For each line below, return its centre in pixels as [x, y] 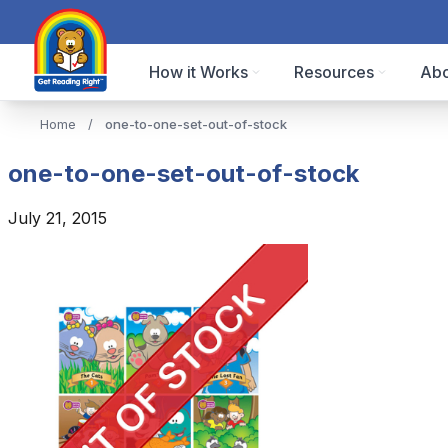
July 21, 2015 [57, 217]
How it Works [199, 72]
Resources [334, 72]
